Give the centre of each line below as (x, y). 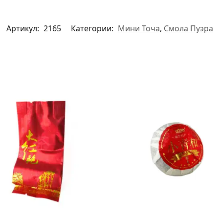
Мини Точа (139, 28)
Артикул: (23, 28)
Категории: (93, 28)
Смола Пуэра (188, 28)
